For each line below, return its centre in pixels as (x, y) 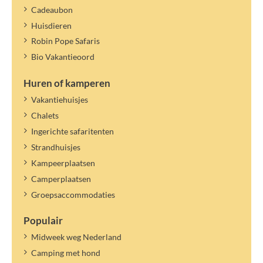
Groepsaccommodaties (73, 194)
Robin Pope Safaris (65, 41)
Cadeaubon (52, 9)
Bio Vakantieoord (63, 57)
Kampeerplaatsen (63, 163)
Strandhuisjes (55, 147)
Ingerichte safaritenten (72, 131)
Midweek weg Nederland (76, 237)
